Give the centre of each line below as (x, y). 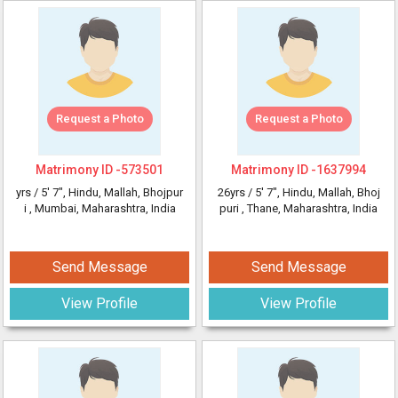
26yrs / (236, 192)
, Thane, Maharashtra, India (310, 208)
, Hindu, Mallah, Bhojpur (123, 192)
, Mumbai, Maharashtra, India (102, 208)
